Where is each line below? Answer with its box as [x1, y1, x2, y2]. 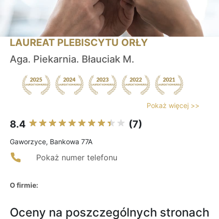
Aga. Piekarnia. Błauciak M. [10, 53, 134, 66]
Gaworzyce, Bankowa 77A [10, 137, 92, 146]
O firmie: [10, 181, 38, 190]
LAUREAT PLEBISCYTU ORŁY [10, 37, 148, 49]
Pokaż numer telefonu [36, 153, 117, 163]
